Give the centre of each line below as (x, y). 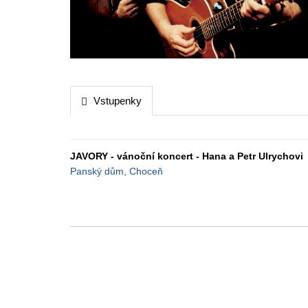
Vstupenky (118, 101)
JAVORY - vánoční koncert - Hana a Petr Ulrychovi (187, 156)
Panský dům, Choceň (117, 171)
